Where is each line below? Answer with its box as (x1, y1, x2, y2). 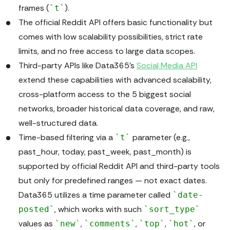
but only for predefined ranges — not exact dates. (18, 175, 207, 186)
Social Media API (137, 60, 197, 71)
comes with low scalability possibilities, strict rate (18, 31, 203, 43)
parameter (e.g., (130, 132, 190, 143)
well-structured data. (18, 118, 98, 129)
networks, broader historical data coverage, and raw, (18, 103, 215, 114)
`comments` (84, 219, 136, 229)
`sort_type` (144, 204, 200, 215)
